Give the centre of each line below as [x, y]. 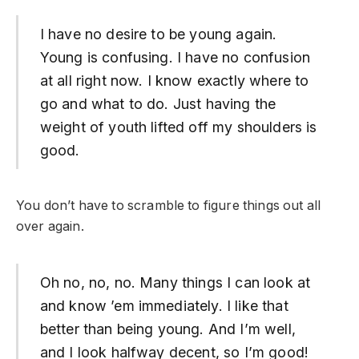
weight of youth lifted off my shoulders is [178, 127]
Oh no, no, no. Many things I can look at [175, 282]
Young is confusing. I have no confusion [175, 58]
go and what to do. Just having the [158, 104]
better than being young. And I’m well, [167, 329]
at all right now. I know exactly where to [174, 81]
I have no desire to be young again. [158, 34]
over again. [50, 227]
